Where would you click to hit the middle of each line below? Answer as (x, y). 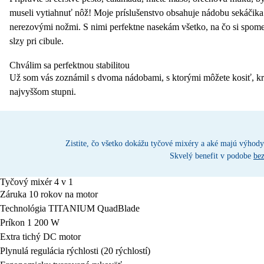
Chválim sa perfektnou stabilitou (70, 65)
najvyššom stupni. (43, 92)
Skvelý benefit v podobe (212, 156)
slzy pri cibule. (37, 41)
